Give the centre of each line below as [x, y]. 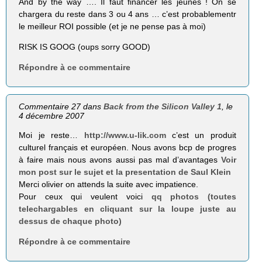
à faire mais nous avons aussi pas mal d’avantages [120, 159]
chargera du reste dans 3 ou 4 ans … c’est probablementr [127, 14]
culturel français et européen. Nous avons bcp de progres [127, 147]
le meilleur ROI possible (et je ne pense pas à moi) [113, 27]
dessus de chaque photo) [70, 221]
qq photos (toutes [194, 196]
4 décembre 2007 [52, 116]
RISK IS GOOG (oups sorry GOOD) [85, 47]
